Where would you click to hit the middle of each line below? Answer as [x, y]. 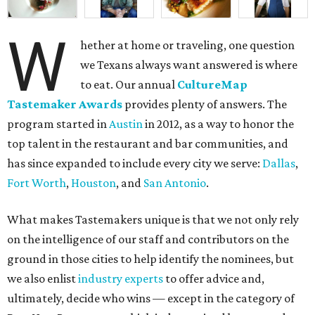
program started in [58, 124]
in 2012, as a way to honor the [218, 124]
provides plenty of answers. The [205, 104]
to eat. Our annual [129, 85]
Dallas [279, 163]
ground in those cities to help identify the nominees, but [150, 259]
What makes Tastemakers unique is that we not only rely [153, 220]
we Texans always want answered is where [189, 65]
